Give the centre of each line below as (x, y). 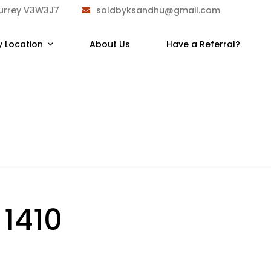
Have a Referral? (203, 44)
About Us (109, 44)
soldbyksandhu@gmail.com (158, 10)
